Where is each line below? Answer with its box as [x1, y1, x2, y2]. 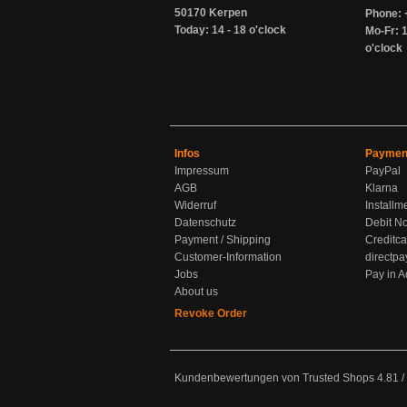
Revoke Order [174, 307, 247, 320]
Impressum [174, 164, 229, 177]
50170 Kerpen [174, 6, 247, 19]
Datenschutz [174, 216, 236, 229]
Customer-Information [174, 251, 282, 263]
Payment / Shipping [174, 233, 271, 246]
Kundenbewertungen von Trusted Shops [174, 372, 374, 384]
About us [174, 285, 218, 298]
